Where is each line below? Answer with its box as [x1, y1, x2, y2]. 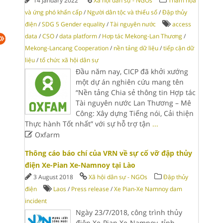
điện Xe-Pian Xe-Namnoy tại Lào [24, 160, 135, 170]
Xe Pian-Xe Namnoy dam [113, 185, 182, 193]
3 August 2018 [33, 173, 75, 181]
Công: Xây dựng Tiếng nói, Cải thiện [75, 109, 194, 118]
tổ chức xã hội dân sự [39, 56, 99, 64]
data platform [59, 32, 97, 40]
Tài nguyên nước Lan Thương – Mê [75, 98, 191, 108]
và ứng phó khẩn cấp [24, 8, 82, 16]
